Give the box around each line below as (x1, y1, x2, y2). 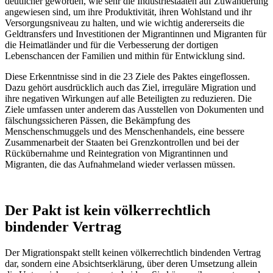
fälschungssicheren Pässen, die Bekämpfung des (5, 115, 190, 126)
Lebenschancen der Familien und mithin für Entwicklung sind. (5, 50, 245, 61)
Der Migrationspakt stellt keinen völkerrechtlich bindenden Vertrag (5, 247, 261, 258)
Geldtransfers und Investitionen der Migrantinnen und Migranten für (5, 28, 266, 39)
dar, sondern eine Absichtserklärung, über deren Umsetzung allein (5, 258, 257, 269)
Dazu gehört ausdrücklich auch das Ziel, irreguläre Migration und (5, 82, 256, 93)
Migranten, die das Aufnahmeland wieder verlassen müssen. (5, 158, 235, 169)
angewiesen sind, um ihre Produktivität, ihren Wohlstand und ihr (5, 6, 252, 17)
